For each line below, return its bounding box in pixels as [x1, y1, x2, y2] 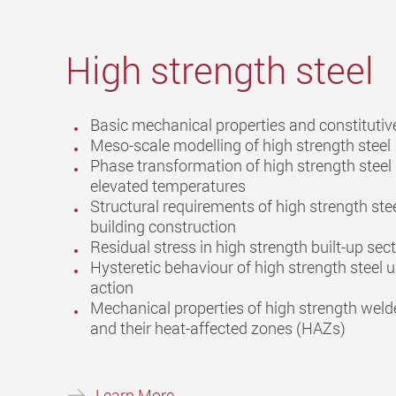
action [90, 277, 133, 299]
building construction [90, 216, 236, 238]
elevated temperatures [90, 175, 246, 197]
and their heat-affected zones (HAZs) [90, 317, 346, 339]
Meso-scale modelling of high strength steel [90, 134, 394, 156]
